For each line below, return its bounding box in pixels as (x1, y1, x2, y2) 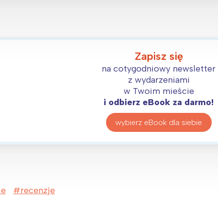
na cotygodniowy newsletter (102, 63, 216, 74)
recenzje (20, 185, 55, 196)
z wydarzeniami (127, 74, 190, 86)
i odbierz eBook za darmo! (104, 97, 214, 108)
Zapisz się (134, 50, 183, 63)
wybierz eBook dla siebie (115, 117, 202, 127)
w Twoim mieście (123, 86, 194, 97)
